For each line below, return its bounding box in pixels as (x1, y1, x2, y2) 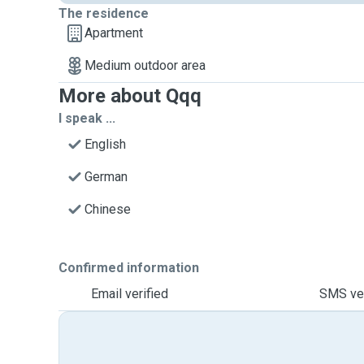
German (84, 169, 128, 184)
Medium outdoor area (84, 58, 206, 73)
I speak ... (58, 110, 115, 126)
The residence (58, 6, 149, 21)
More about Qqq (58, 84, 201, 107)
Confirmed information (58, 260, 199, 275)
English (84, 136, 126, 152)
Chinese (84, 201, 131, 217)
